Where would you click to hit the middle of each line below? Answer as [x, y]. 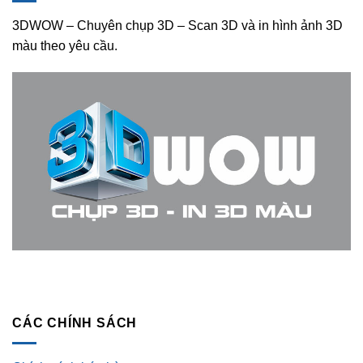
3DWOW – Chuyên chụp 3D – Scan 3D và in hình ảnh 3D [177, 25]
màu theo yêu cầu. [65, 45]
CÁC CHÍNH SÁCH [75, 323]
